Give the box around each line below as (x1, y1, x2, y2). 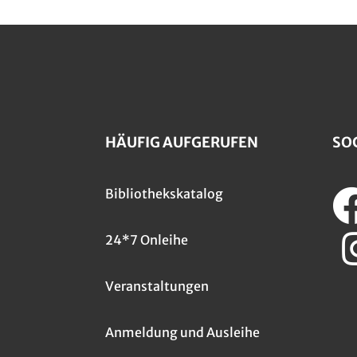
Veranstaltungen (105, 278, 209, 295)
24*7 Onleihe (105, 232, 188, 249)
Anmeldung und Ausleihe (105, 324, 260, 341)
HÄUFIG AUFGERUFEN (105, 133, 258, 152)
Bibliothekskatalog (105, 186, 223, 202)
